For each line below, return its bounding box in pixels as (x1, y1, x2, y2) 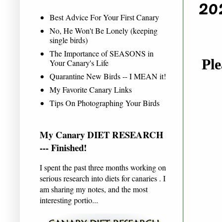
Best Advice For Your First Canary (50, 11, 159, 22)
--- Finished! (40, 140, 87, 154)
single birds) (50, 34, 88, 45)
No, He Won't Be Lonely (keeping (50, 25, 158, 36)
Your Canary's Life (50, 57, 109, 68)
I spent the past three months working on (40, 162, 166, 172)
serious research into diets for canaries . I (40, 172, 166, 183)
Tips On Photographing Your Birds (50, 97, 160, 108)
